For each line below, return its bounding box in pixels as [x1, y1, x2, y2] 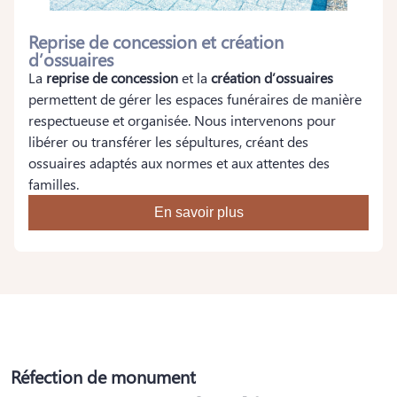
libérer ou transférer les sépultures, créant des [28, 132, 308, 151]
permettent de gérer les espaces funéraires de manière [28, 90, 362, 108]
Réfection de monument [11, 363, 196, 388]
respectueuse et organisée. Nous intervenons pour [28, 111, 336, 129]
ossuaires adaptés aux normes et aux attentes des [28, 153, 330, 172]
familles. [28, 175, 79, 193]
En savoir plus [153, 205, 244, 220]
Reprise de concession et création [28, 28, 284, 53]
